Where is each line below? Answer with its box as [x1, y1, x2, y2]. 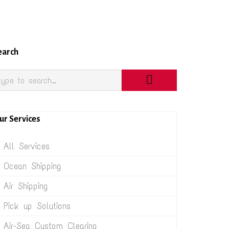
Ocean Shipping [4, 161, 61, 172]
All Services [4, 141, 50, 152]
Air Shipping [4, 180, 48, 192]
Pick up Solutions [4, 200, 71, 212]
